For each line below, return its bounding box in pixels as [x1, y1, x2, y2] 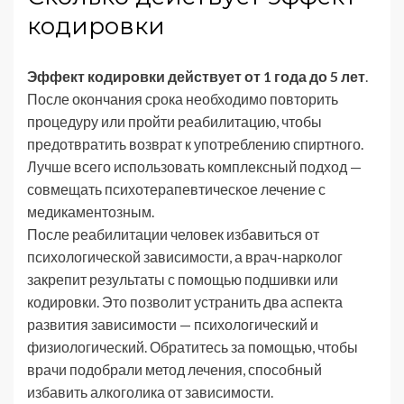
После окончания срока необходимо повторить [27, 89, 338, 107]
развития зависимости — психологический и [27, 315, 318, 333]
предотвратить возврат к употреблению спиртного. [27, 134, 363, 152]
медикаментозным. [27, 202, 154, 220]
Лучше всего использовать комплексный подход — [27, 157, 362, 175]
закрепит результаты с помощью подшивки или [27, 270, 338, 288]
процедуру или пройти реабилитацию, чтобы [27, 112, 322, 130]
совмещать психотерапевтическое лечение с [27, 179, 326, 197]
